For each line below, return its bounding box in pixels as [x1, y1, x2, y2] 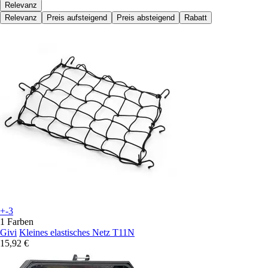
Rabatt [184, 13, 207, 22]
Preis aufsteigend [47, 13, 107, 22]
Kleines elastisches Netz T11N [19, 227, 135, 237]
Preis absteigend [117, 13, 175, 22]
